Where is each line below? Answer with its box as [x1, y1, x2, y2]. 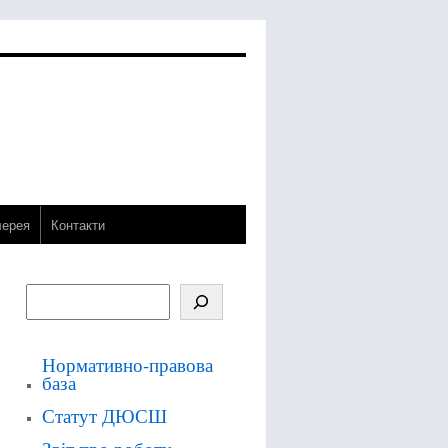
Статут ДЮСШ [41, 403, 167, 428]
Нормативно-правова [41, 352, 213, 377]
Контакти [51, 215, 105, 234]
